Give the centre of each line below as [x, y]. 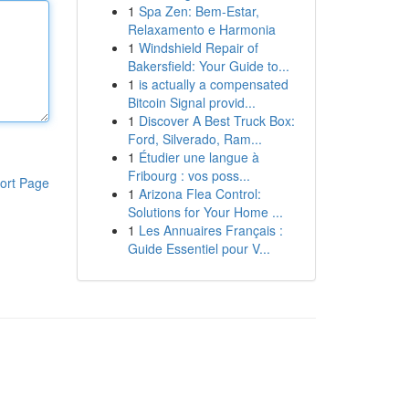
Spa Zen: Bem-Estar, [199, 11]
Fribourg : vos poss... [189, 175]
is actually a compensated [213, 84]
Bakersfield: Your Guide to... [208, 66]
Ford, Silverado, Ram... [194, 139]
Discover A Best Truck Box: [216, 121]
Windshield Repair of [198, 47]
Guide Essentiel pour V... [199, 248]
